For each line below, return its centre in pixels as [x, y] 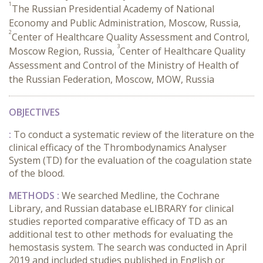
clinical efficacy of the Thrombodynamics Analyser [118, 147]
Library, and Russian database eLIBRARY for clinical [121, 208]
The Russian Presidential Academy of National [113, 9]
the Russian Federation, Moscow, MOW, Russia [112, 79]
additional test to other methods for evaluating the [121, 234]
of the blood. [37, 173]
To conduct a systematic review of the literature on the [134, 134]
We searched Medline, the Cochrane [141, 195]
